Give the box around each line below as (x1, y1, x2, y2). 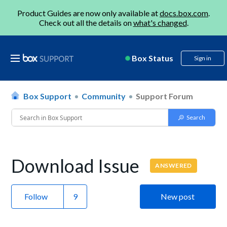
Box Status (132, 53, 173, 63)
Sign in (194, 54, 211, 62)
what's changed (133, 18, 187, 27)
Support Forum (136, 91, 194, 101)
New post (161, 192, 195, 201)
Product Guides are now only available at (17, 8, 160, 18)
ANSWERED (155, 162, 192, 169)
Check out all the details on (39, 18, 133, 27)
